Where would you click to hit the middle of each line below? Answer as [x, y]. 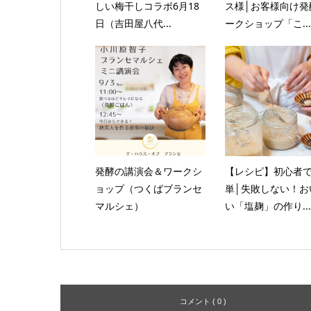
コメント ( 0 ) [203, 301]
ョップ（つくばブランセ [148, 188]
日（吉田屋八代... [133, 23]
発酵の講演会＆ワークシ [148, 171]
